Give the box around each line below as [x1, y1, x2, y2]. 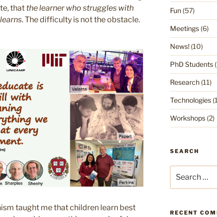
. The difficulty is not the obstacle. [22, 15, 140, 25]
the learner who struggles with [26, 3, 134, 13]
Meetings [170, 24, 199, 32]
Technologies [170, 95, 211, 104]
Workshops [170, 113, 205, 122]
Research [170, 77, 200, 86]
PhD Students [170, 60, 213, 68]
